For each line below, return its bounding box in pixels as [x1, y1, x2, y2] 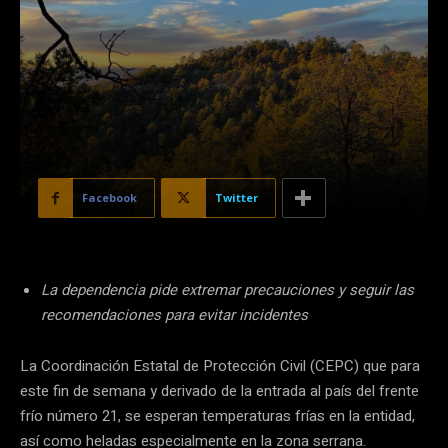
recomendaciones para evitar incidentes [41, 304, 308, 327]
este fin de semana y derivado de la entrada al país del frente [20, 380, 419, 403]
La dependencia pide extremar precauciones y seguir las [41, 279, 414, 302]
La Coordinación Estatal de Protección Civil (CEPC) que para [20, 355, 420, 378]
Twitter [215, 190, 258, 206]
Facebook [82, 190, 137, 206]
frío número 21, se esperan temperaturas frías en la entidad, [20, 405, 415, 428]
